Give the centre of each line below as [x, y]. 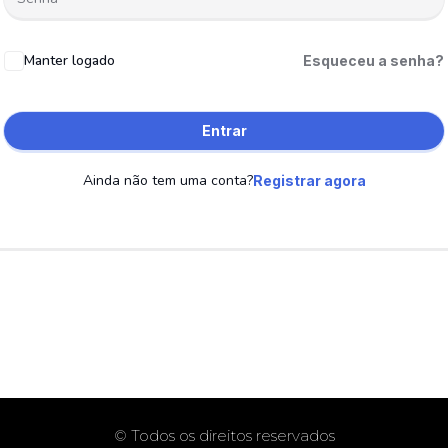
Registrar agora [309, 180]
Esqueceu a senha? [373, 60]
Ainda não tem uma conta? [167, 180]
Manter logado [69, 60]
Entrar [224, 130]
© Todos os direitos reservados [224, 435]
